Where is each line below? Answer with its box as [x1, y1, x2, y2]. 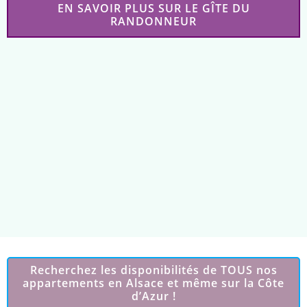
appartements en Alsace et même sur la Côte [23, 275, 284, 291]
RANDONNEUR [110, 13, 197, 29]
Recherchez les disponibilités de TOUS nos [29, 262, 278, 278]
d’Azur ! [131, 288, 176, 304]
